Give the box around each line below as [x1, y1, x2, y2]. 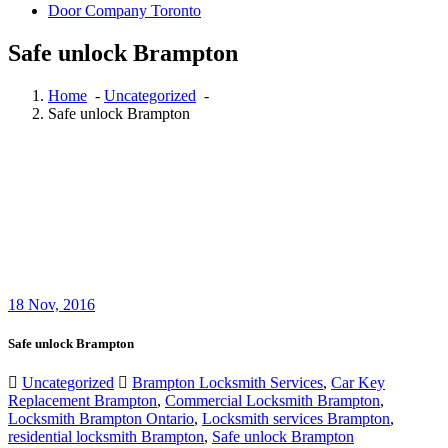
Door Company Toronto [48, 2, 201, 19]
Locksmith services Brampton [202, 410, 390, 428]
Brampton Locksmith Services [132, 374, 323, 392]
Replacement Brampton [8, 392, 157, 410]
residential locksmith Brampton [8, 428, 204, 446]
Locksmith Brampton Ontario [8, 410, 194, 428]
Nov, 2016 [24, 295, 95, 313]
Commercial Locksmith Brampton [165, 392, 380, 410]
